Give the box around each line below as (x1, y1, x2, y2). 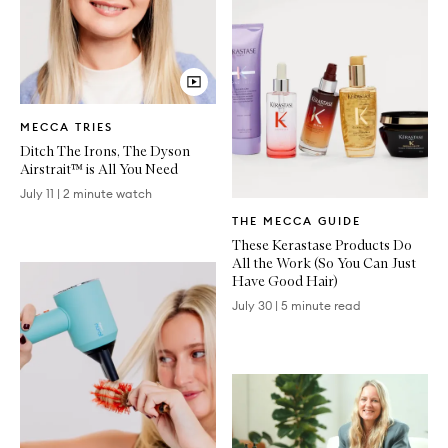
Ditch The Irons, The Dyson (20, 142, 190, 160)
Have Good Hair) (232, 272, 338, 291)
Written (232, 198, 285, 218)
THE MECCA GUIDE (232, 214, 361, 229)
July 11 (20, 186, 54, 201)
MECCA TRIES (20, 120, 113, 134)
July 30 (232, 298, 272, 314)
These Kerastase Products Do (232, 236, 412, 255)
